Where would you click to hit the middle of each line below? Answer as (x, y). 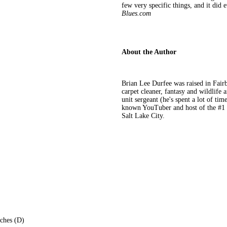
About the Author (149, 52)
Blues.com (136, 13)
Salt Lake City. (143, 116)
